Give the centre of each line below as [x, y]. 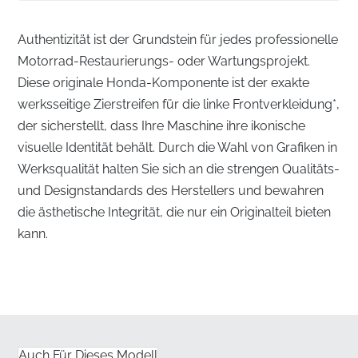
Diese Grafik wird [269, 308]
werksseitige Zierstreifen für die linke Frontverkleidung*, [179, 104]
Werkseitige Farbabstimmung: [126, 308]
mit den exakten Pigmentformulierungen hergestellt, [172, 328]
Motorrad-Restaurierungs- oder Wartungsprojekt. [164, 61]
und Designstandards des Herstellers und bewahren [171, 190]
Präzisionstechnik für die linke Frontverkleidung [175, 266]
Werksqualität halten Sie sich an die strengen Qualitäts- [179, 169]
